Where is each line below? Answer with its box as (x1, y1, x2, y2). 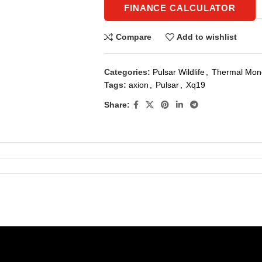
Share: (104, 100, 130, 110)
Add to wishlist (177, 32, 237, 42)
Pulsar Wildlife (152, 67, 205, 77)
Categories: (104, 67, 150, 77)
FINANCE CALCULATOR (123, 2, 236, 13)
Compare (115, 32, 151, 42)
